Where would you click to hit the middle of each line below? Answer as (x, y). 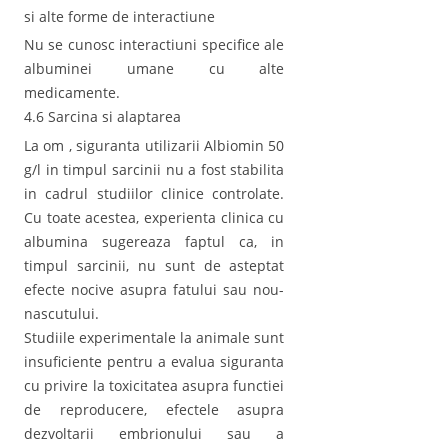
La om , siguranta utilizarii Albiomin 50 (154, 145)
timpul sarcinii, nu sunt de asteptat (154, 265)
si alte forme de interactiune (119, 16)
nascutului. (61, 313)
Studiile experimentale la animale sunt (154, 337)
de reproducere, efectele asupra (154, 409)
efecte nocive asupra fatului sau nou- (154, 289)
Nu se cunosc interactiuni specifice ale (154, 45)
